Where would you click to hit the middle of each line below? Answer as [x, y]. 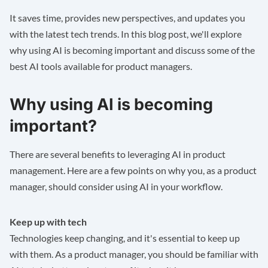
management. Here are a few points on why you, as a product [133, 170]
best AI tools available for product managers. [101, 66]
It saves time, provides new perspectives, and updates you [127, 18]
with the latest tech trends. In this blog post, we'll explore [126, 34]
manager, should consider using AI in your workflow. [116, 187]
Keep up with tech [48, 222]
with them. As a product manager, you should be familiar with [134, 254]
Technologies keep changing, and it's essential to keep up [125, 238]
